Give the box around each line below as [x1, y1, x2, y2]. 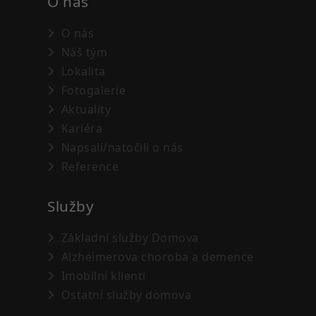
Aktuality [58, 101, 111, 117]
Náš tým [58, 44, 108, 60]
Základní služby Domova [58, 229, 199, 245]
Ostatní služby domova [58, 286, 192, 303]
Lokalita [58, 63, 106, 79]
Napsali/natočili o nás [58, 139, 183, 155]
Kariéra [58, 120, 103, 136]
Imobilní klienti [58, 267, 146, 284]
